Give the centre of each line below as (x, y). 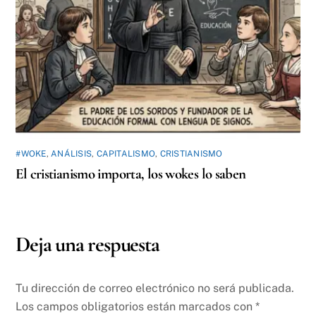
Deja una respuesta (87, 245)
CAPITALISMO (126, 154)
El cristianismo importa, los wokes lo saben (131, 174)
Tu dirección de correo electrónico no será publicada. (155, 288)
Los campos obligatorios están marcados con (136, 306)
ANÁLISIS (72, 154)
